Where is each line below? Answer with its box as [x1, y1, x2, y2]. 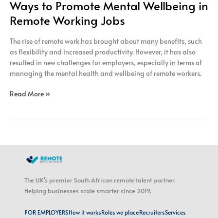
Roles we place [101, 208, 139, 217]
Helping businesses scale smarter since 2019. [24, 186, 151, 196]
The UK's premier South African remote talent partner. [24, 176, 175, 185]
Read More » [10, 89, 50, 99]
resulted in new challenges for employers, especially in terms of [10, 57, 202, 67]
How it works [69, 208, 101, 217]
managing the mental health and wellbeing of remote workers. [10, 68, 201, 78]
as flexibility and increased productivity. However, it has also [10, 47, 196, 56]
